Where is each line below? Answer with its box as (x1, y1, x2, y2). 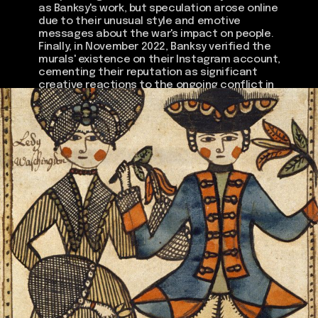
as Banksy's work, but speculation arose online (38, 3, 278, 14)
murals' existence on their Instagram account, (38, 54, 281, 65)
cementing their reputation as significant (38, 67, 258, 78)
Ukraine (38, 92, 77, 104)
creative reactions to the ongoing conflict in (38, 79, 275, 91)
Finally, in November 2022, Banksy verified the (38, 41, 271, 53)
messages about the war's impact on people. (38, 28, 274, 40)
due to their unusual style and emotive (38, 16, 241, 27)
